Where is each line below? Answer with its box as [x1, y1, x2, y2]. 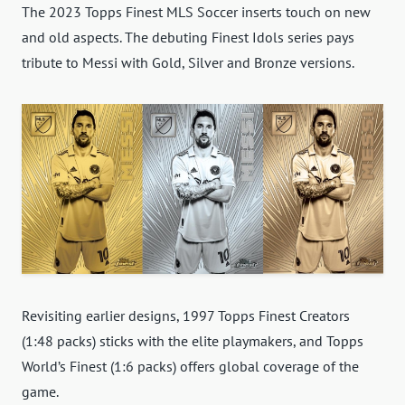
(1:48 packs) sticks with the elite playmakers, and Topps [22, 331, 363, 350]
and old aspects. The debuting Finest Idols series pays [22, 28, 354, 47]
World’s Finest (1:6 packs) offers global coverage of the [22, 356, 359, 375]
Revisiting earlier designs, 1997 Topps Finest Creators [22, 306, 350, 325]
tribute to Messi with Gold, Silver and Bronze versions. [22, 53, 354, 72]
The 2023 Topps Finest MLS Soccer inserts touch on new [22, 3, 371, 22]
